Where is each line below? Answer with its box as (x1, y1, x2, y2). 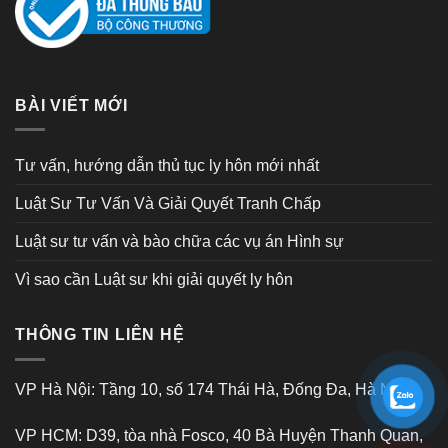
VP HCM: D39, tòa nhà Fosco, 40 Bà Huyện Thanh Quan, (15, 426, 423, 444)
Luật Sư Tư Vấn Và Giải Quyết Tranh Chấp (15, 195, 321, 213)
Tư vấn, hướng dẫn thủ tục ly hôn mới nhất (15, 157, 319, 175)
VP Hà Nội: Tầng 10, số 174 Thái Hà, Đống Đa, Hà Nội (15, 380, 405, 398)
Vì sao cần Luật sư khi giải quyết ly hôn (15, 271, 293, 289)
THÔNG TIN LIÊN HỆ (15, 326, 185, 344)
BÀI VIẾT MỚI (15, 96, 128, 114)
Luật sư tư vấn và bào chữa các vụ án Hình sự (15, 233, 344, 251)
